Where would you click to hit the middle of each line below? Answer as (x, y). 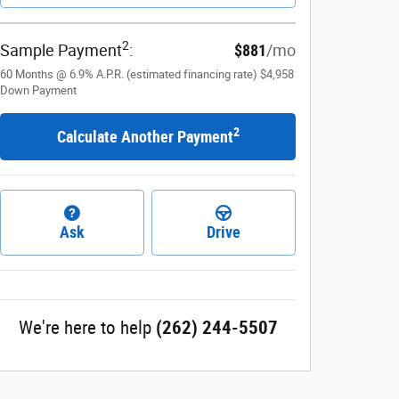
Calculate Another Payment (145, 136)
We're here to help (85, 328)
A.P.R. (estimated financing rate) (177, 74)
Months (34, 74)
